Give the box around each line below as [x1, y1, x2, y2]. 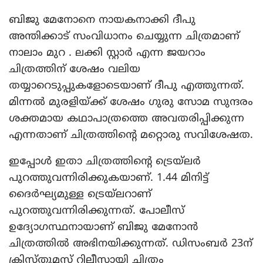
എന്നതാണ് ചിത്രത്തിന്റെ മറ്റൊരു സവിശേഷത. [9, 127, 253, 142]
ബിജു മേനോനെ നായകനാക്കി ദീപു [9, 12, 195, 27]
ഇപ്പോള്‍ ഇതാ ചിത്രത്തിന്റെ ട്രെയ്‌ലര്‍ [9, 154, 201, 168]
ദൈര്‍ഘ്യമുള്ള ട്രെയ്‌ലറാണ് [9, 187, 151, 201]
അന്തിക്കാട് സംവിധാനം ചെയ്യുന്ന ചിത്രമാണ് [9, 29, 240, 43]
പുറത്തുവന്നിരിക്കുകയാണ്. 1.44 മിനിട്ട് [9, 170, 208, 185]
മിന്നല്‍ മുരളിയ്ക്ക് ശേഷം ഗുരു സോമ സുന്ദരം [9, 95, 253, 109]
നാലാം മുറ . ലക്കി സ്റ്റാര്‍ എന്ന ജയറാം [9, 45, 205, 60]
